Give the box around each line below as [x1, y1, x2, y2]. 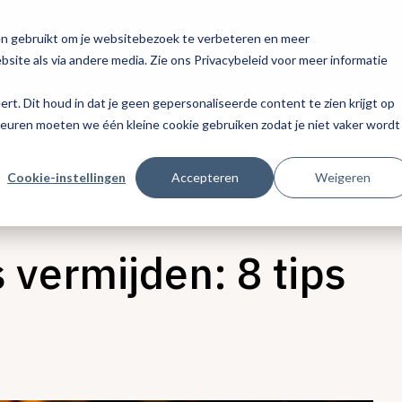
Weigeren [315, 169, 371, 185]
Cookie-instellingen [7, 169, 127, 185]
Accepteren [170, 169, 239, 185]
